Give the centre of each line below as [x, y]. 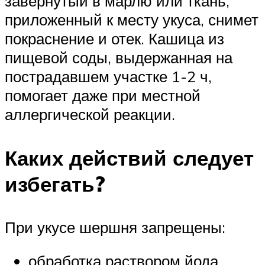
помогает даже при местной [103, 96]
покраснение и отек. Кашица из [114, 39]
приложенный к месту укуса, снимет [132, 20]
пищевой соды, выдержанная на [119, 58]
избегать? [55, 184]
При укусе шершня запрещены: [115, 227]
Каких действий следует [129, 158]
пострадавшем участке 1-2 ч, [108, 77]
